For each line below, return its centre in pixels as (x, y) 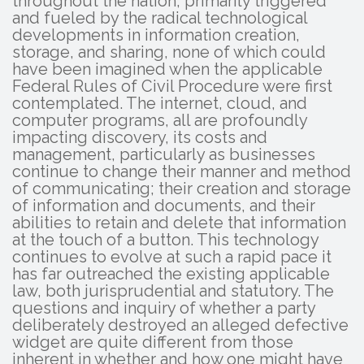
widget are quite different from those (153, 342)
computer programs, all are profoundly (160, 120)
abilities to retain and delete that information (179, 222)
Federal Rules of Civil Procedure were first (172, 86)
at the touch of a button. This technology (165, 239)
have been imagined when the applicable (167, 69)
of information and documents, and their (164, 205)
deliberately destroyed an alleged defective (180, 325)
